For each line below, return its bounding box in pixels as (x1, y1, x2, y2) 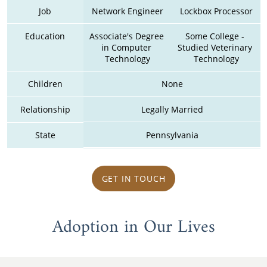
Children (27, 77, 63, 89)
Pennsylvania (145, 129, 198, 141)
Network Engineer (92, 5, 163, 17)
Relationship (20, 103, 70, 115)
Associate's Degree (89, 30, 164, 42)
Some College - (185, 30, 244, 42)
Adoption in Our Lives (52, 212, 215, 244)
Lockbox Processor (179, 5, 253, 17)
